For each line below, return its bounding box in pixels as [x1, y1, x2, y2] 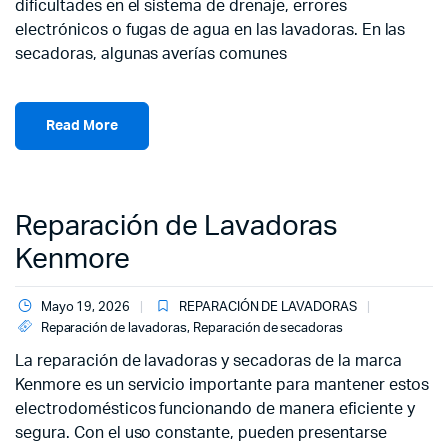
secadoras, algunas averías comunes [15, 46, 287, 62]
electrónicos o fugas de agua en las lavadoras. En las [15, 22, 406, 38]
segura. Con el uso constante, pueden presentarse [15, 425, 387, 441]
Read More [46, 118, 118, 133]
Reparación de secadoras [192, 322, 344, 335]
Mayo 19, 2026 [40, 301, 131, 314]
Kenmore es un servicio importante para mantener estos [15, 377, 430, 393]
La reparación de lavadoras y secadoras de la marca [15, 353, 402, 369]
